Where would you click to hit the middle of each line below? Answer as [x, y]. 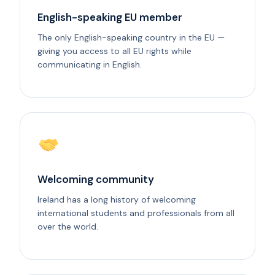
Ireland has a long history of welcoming [117, 199]
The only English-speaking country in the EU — [131, 37]
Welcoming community [96, 179]
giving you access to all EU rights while [114, 51]
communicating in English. [90, 64]
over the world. [68, 226]
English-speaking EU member [110, 17]
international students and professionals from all [136, 213]
